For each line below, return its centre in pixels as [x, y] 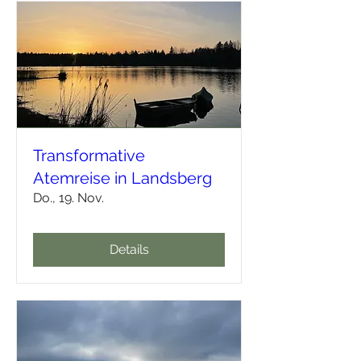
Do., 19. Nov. [68, 197]
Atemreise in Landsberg [122, 178]
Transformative [89, 155]
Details [129, 249]
